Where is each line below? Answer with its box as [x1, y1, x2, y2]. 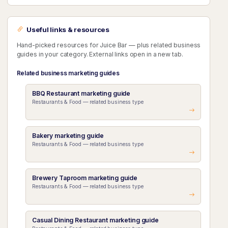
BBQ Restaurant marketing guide [32, 89, 131, 97]
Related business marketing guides [16, 69, 120, 77]
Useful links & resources [26, 25, 109, 34]
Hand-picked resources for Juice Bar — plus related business [16, 41, 201, 49]
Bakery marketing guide [32, 131, 104, 139]
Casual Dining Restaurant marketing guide [32, 216, 159, 224]
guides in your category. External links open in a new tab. [16, 50, 183, 58]
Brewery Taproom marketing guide [32, 174, 138, 182]
